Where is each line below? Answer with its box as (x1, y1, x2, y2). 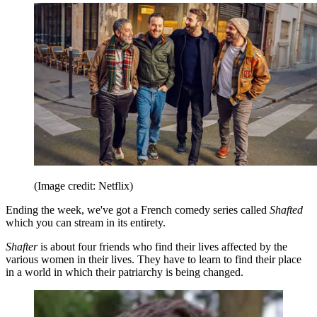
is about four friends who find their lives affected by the (40, 240, 287, 253)
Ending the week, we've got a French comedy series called (6, 203, 270, 216)
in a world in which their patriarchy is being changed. (6, 265, 243, 278)
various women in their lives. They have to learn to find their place (6, 253, 301, 265)
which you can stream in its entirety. (6, 216, 166, 229)
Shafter (6, 240, 40, 253)
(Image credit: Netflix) (34, 179, 133, 192)
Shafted (270, 203, 303, 216)
